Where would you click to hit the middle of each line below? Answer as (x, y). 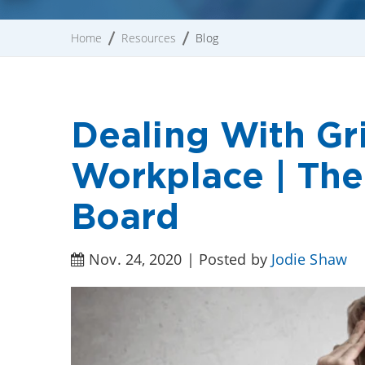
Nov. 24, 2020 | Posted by (178, 259)
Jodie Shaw (309, 259)
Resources (149, 37)
